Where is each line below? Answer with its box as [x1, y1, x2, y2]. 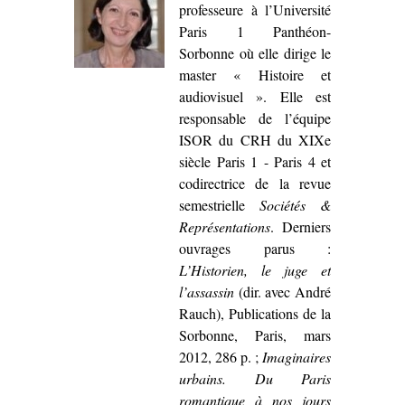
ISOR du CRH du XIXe [179, 129, 331, 149]
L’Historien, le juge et [179, 259, 331, 279]
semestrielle [179, 194, 259, 214]
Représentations [179, 216, 270, 236]
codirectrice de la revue [179, 173, 331, 193]
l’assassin [179, 281, 234, 301]
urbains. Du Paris [179, 368, 331, 388]
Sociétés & [259, 194, 331, 214]
